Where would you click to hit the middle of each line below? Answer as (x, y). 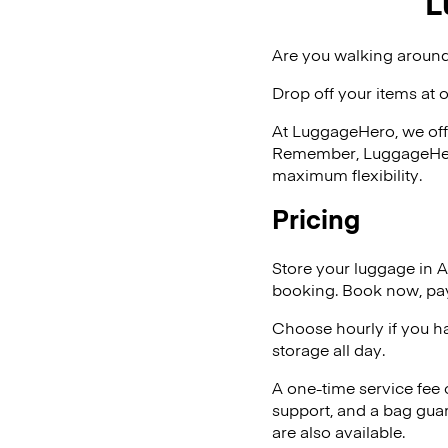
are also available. (338, 431)
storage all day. (328, 349)
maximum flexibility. (349, 174)
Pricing (316, 219)
